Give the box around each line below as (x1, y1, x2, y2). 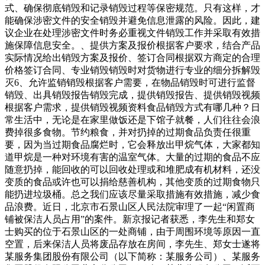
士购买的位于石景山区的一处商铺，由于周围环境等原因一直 (5, 227, 260, 237)
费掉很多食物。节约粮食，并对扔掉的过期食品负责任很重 (5, 127, 251, 138)
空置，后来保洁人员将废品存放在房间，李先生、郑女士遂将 (5, 239, 260, 250)
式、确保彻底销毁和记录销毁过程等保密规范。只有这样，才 (5, 3, 260, 14)
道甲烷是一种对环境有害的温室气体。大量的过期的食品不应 (5, 152, 260, 163)
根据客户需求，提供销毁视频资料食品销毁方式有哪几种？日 (5, 102, 260, 113)
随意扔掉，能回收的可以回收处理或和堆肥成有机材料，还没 (5, 164, 260, 175)
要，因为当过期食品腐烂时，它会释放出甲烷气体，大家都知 (5, 140, 260, 150)
